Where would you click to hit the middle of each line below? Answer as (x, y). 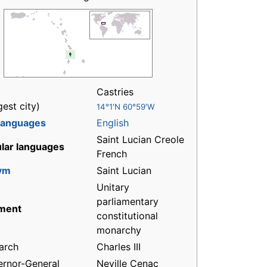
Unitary (113, 187)
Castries (115, 92)
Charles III (119, 247)
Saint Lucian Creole (140, 140)
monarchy (119, 230)
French (112, 154)
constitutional (127, 216)
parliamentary (128, 202)
